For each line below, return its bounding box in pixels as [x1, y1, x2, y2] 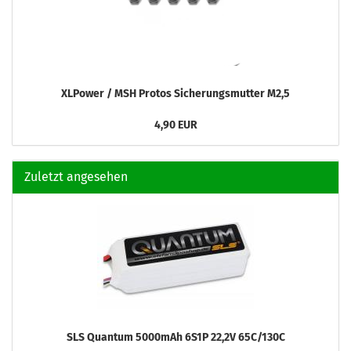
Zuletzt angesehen [24, 169, 128, 184]
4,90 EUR [154, 118, 197, 132]
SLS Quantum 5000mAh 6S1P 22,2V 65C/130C [66, 331, 285, 344]
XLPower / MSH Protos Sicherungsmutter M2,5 [61, 87, 290, 100]
